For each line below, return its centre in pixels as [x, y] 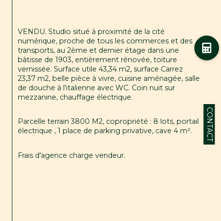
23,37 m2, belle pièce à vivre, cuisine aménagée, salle [110, 79]
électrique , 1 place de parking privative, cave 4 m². [105, 131]
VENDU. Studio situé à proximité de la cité [92, 32]
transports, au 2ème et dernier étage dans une [99, 51]
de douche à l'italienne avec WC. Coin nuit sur [97, 88]
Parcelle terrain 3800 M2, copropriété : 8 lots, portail [109, 122]
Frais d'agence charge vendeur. [72, 155]
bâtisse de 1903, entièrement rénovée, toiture [98, 60]
